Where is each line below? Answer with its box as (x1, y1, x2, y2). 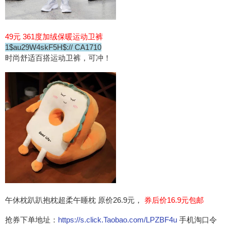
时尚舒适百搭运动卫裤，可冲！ (5, 53, 111, 62)
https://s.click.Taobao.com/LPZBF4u (58, 215, 179, 224)
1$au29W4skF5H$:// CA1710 (5, 42, 101, 51)
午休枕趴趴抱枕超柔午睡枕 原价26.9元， (5, 195, 142, 204)
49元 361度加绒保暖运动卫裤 (5, 32, 103, 41)
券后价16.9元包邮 (142, 195, 206, 204)
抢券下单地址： (5, 215, 58, 224)
